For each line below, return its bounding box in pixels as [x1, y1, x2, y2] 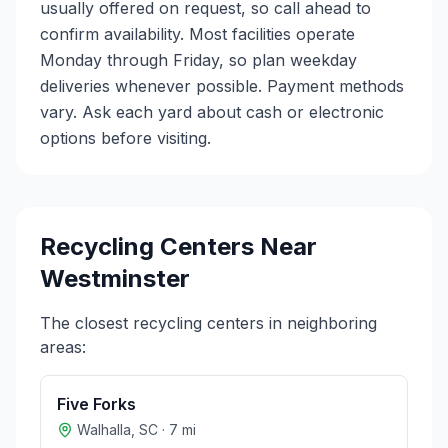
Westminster [40, 264, 190, 293]
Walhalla [77, 421, 131, 438]
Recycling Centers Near [40, 232, 317, 261]
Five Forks [57, 394, 136, 414]
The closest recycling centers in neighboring [40, 313, 377, 333]
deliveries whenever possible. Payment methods [40, 76, 404, 96]
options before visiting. [40, 128, 211, 148]
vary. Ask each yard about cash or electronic [40, 102, 384, 122]
